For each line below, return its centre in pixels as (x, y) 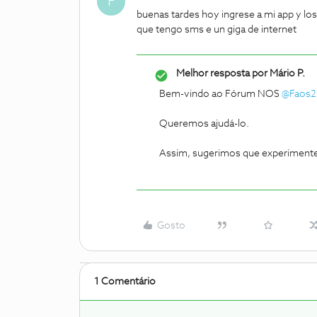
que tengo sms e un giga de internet (217, 30)
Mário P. (286, 74)
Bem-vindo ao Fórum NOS (220, 94)
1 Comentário (125, 282)
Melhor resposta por (222, 74)
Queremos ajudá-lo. (204, 124)
